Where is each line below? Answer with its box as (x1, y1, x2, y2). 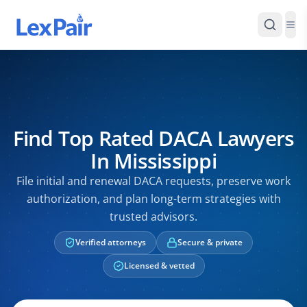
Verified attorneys (75, 236, 146, 248)
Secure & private (177, 236, 243, 248)
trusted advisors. (110, 209, 197, 224)
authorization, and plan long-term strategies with (26, 191, 281, 206)
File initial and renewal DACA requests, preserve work (16, 173, 291, 188)
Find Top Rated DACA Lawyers (12, 124, 295, 152)
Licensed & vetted (123, 260, 195, 271)
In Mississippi (90, 147, 217, 175)
